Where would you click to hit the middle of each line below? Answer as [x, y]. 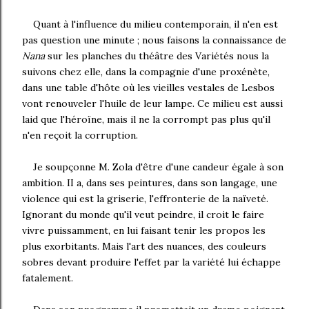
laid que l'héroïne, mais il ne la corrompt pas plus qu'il [146, 119]
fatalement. [48, 278]
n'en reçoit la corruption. [80, 135]
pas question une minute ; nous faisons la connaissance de [154, 40]
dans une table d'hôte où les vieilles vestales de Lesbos [148, 88]
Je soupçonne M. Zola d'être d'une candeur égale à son [158, 167]
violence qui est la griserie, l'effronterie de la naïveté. [145, 199]
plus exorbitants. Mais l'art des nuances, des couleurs [144, 246]
